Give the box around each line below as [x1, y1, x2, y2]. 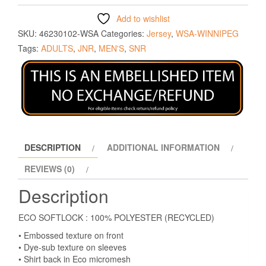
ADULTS [41, 42, 73, 55]
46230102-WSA [39, 27, 99, 40]
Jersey [147, 27, 171, 40]
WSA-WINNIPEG [176, 27, 239, 40]
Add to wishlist [116, 12, 170, 25]
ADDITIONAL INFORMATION [107, 141, 220, 154]
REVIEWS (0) [24, 163, 75, 175]
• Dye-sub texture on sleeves [18, 241, 126, 254]
